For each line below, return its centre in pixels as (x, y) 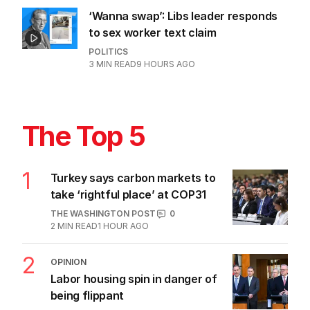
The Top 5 (84, 136)
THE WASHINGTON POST (103, 214)
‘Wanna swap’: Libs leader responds (183, 16)
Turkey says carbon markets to (133, 178)
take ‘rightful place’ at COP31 (128, 195)
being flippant (87, 296)
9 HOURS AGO (166, 64)
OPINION (68, 262)
